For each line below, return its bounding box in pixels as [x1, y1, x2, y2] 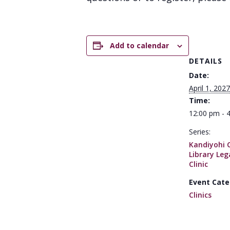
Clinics [189, 190, 212, 200]
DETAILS [189, 56, 222, 66]
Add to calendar [110, 41, 169, 50]
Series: [189, 127, 210, 137]
